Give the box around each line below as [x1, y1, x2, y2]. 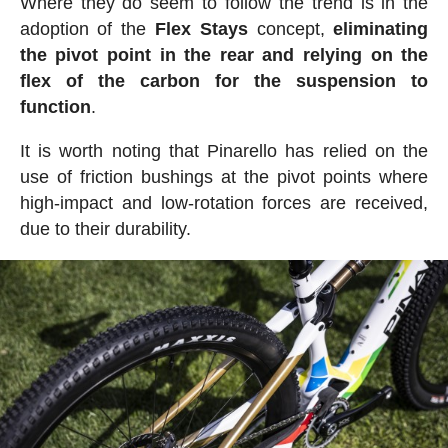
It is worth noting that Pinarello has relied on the [19, 140, 429, 161]
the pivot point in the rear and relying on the [19, 44, 429, 65]
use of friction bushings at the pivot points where [19, 166, 429, 187]
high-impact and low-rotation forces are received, [19, 192, 429, 213]
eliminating [333, 18, 429, 39]
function [19, 96, 91, 117]
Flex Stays [154, 18, 248, 39]
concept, [247, 18, 334, 39]
